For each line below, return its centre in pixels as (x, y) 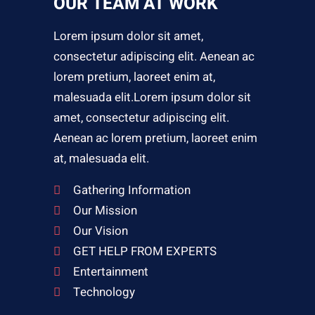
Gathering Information (131, 191)
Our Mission (105, 211)
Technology (104, 292)
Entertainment (110, 272)
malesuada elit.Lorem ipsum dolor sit (152, 98)
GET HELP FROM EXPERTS (144, 252)
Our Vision (100, 231)
